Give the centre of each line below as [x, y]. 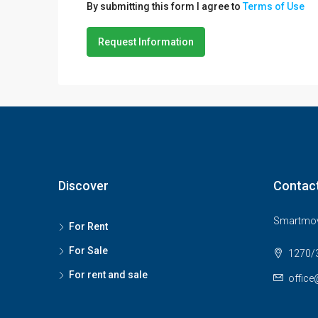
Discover [83, 185]
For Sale [88, 250]
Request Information [146, 42]
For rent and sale [108, 274]
